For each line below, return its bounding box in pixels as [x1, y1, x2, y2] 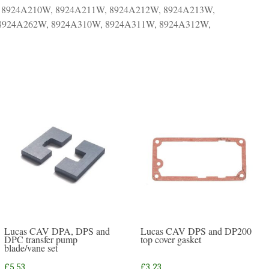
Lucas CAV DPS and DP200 [141, 225, 252, 237]
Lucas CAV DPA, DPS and [4, 225, 110, 237]
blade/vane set [4, 241, 58, 254]
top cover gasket [141, 233, 202, 246]
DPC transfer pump [4, 233, 77, 246]
